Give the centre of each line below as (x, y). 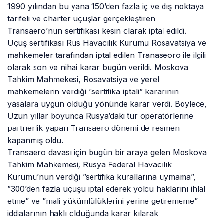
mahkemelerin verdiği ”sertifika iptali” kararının (93, 91)
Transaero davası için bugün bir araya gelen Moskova (107, 152)
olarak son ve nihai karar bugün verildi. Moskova (98, 67)
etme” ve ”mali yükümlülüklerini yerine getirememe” (103, 201)
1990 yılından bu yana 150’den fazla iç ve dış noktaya (106, 6)
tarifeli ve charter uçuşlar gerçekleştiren (82, 18)
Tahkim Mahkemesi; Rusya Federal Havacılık (90, 164)
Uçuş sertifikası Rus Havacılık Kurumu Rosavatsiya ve (107, 43)
